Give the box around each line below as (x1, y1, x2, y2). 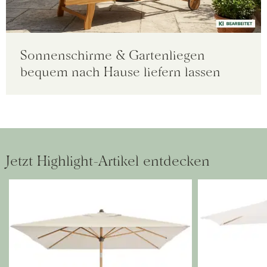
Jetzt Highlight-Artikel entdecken (6, 152, 210, 169)
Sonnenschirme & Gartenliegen (20, 47, 205, 63)
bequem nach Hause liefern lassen (20, 64, 221, 80)
